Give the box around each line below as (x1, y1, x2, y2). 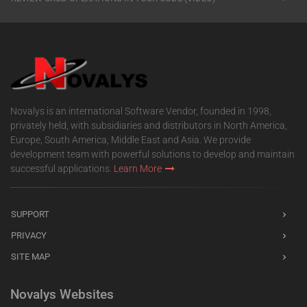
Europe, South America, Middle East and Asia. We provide (10, 134, 251, 146)
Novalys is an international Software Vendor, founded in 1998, (10, 106, 271, 117)
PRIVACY (11, 230, 47, 241)
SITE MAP (11, 251, 50, 262)
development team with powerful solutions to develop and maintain (10, 149, 295, 160)
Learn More (114, 163, 162, 175)
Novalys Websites (10, 286, 114, 303)
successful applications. (10, 163, 114, 175)
